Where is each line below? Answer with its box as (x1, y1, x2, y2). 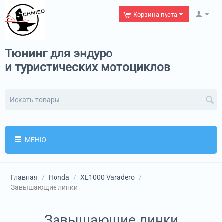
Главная (11, 173, 38, 181)
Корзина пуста (133, 11, 177, 18)
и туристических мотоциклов (5, 60, 170, 74)
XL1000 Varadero (80, 173, 135, 181)
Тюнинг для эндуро (5, 47, 112, 60)
